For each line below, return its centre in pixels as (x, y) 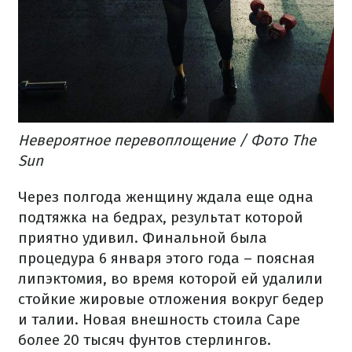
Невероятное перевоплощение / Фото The (167, 140)
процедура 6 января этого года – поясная (167, 258)
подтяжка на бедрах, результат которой (161, 217)
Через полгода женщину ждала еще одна (166, 196)
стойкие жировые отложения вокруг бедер (171, 299)
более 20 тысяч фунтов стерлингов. (145, 339)
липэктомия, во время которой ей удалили (170, 278)
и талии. (50, 319)
